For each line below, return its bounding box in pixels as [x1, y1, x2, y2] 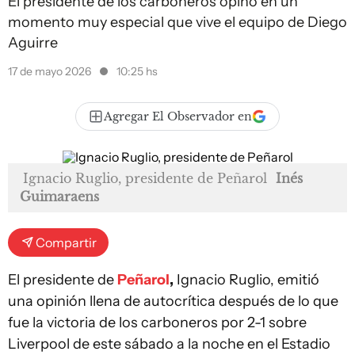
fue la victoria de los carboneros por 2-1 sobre [8, 314, 307, 331]
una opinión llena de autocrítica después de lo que [8, 292, 338, 310]
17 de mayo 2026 [8, 64, 94, 78]
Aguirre [8, 34, 58, 52]
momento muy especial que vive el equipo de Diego [8, 13, 347, 31]
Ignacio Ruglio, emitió [174, 271, 319, 288]
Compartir [36, 235, 97, 250]
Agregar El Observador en [104, 109, 252, 124]
